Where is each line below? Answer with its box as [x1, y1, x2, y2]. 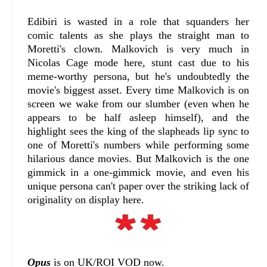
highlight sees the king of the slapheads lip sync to [27, 125, 250, 137]
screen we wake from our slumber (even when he [27, 97, 250, 110]
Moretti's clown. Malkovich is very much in [27, 42, 250, 55]
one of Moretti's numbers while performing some [27, 138, 250, 151]
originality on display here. [27, 193, 144, 206]
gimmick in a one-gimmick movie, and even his [27, 166, 250, 178]
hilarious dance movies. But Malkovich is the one [27, 152, 250, 164]
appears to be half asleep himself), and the [27, 111, 250, 123]
